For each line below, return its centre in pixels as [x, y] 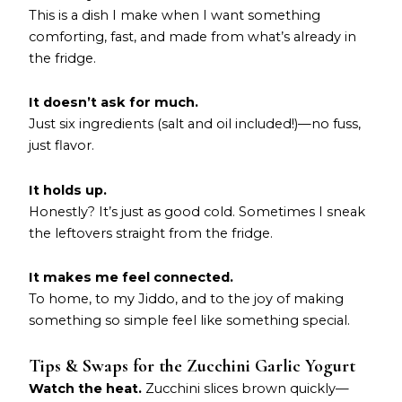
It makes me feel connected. [131, 278]
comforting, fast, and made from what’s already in [193, 36]
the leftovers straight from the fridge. [151, 233]
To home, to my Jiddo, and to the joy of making [187, 299]
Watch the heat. [86, 388]
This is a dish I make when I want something [175, 15]
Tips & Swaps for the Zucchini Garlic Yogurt [192, 366]
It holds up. [68, 190]
